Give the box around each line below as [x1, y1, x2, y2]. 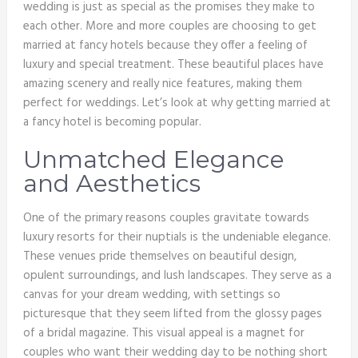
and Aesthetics [22, 169, 201, 198]
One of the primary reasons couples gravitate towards [22, 209, 309, 228]
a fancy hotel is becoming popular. [22, 113, 201, 132]
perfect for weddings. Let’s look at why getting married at [22, 93, 331, 113]
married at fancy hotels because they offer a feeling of [22, 36, 308, 55]
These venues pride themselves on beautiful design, [22, 247, 296, 266]
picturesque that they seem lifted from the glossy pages [22, 304, 322, 324]
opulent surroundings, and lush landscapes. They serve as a [22, 266, 332, 285]
